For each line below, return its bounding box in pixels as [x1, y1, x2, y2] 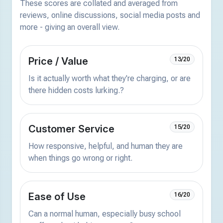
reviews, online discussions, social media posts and [20, 10, 200, 20]
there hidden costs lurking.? [28, 85, 124, 95]
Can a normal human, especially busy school [28, 209, 181, 219]
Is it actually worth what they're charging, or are [28, 73, 191, 83]
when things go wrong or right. [28, 153, 132, 163]
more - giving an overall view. [20, 22, 119, 32]
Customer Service [28, 122, 114, 135]
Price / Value [28, 55, 88, 67]
